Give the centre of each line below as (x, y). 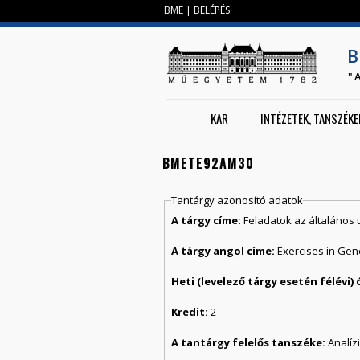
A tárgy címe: (208, 220)
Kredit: (191, 311)
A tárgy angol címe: (225, 250)
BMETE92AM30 (208, 163)
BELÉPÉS (212, 10)
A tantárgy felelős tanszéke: (250, 342)
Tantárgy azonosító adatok (237, 200)
